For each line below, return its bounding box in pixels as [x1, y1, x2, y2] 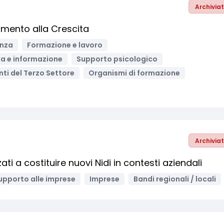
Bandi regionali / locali [133, 174, 216, 184]
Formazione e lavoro [27, 40, 102, 50]
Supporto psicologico [76, 54, 157, 64]
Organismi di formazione [88, 68, 180, 78]
